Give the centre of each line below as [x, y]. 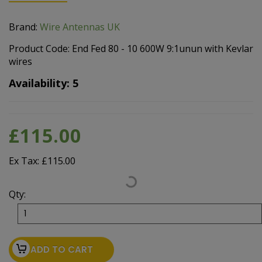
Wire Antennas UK [80, 27]
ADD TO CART [61, 249]
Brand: [24, 27]
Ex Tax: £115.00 [42, 161]
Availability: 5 [44, 83]
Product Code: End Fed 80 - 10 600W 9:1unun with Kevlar [131, 48]
